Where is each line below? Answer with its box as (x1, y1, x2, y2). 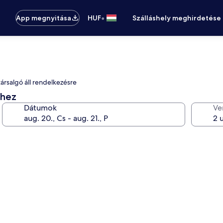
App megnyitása (16, 13, 72, 22)
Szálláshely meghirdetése (132, 13, 222, 22)
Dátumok (24, 103, 57, 113)
